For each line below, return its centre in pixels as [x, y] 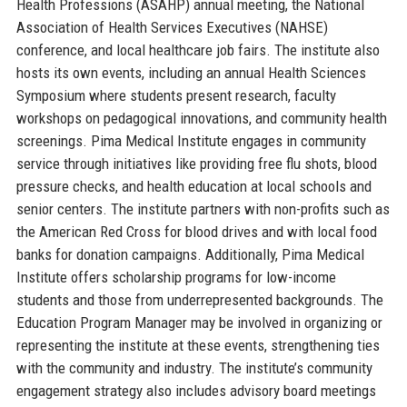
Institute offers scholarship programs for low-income [176, 277]
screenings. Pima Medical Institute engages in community [191, 140]
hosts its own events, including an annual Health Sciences [191, 72]
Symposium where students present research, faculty [176, 95]
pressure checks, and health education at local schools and [194, 186]
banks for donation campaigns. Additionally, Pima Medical [190, 254]
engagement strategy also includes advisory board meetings [196, 390]
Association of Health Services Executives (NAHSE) [172, 27]
